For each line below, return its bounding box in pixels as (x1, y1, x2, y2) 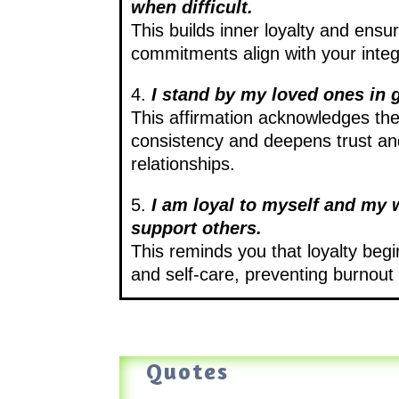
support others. (131, 217, 263, 238)
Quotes (146, 357, 230, 386)
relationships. (131, 153, 236, 174)
